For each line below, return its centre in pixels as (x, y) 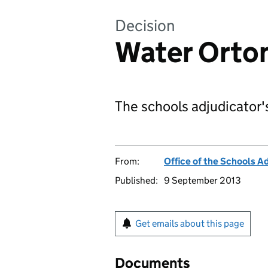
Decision (145, 25)
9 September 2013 (202, 180)
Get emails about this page (190, 223)
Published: (136, 180)
